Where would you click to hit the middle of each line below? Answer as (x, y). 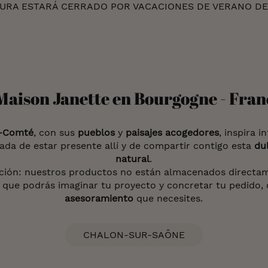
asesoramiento (99, 198)
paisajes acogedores (173, 133)
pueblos (97, 133)
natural (133, 159)
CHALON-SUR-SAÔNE (134, 235)
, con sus (56, 133)
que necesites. (168, 198)
